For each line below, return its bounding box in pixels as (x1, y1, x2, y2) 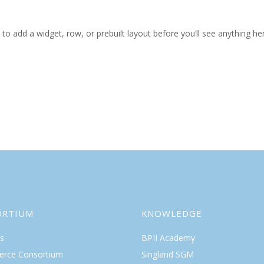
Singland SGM (141, 248, 194, 260)
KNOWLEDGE (141, 207, 202, 219)
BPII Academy (141, 232, 195, 243)
